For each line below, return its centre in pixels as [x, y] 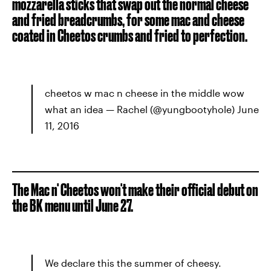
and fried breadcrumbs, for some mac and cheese [128, 20]
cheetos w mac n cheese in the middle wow [145, 93]
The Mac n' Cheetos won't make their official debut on [135, 190]
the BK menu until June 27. [73, 205]
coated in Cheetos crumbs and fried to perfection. [130, 35]
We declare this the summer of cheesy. [133, 263]
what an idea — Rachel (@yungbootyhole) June [152, 109]
